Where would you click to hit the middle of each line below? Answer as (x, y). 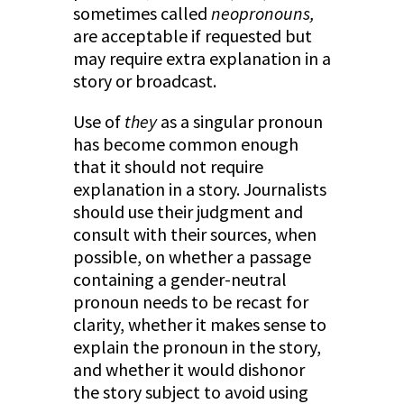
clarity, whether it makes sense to (199, 325)
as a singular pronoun (241, 122)
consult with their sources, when (194, 234)
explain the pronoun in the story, (197, 347)
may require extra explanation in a (202, 59)
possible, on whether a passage (192, 257)
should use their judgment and (188, 212)
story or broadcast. (144, 81)
